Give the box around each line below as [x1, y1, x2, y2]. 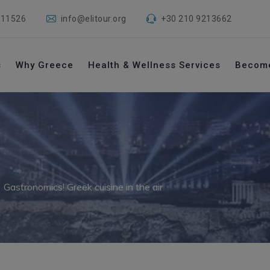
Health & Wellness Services [88, 60, 221, 71]
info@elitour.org [60, 14, 127, 24]
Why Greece [16, 60, 74, 71]
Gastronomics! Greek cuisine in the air [4, 181, 163, 193]
